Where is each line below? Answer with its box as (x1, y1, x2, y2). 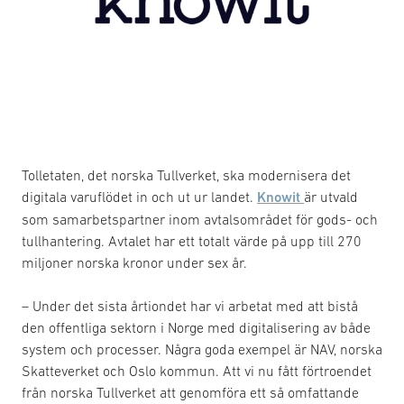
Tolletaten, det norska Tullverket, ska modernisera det (22, 167, 351, 183)
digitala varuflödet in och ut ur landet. (22, 188, 257, 205)
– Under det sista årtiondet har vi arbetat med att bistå (22, 298, 358, 314)
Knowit (257, 188, 304, 206)
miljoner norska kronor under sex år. (22, 254, 247, 271)
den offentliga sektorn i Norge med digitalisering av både (22, 319, 371, 335)
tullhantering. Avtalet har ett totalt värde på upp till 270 (22, 233, 362, 249)
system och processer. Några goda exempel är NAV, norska (22, 341, 382, 357)
